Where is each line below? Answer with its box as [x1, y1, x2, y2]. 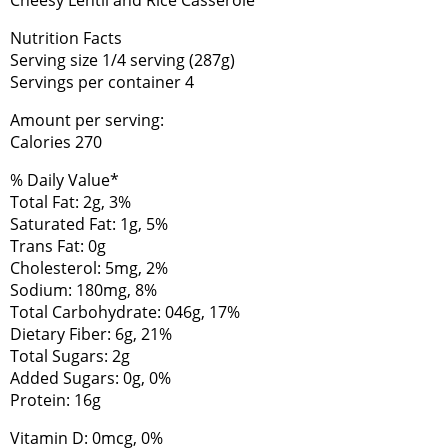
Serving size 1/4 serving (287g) [10, 48, 235, 71]
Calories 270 [10, 130, 102, 153]
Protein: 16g [10, 388, 101, 411]
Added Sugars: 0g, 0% [10, 366, 171, 389]
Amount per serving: [10, 108, 164, 131]
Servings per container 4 [10, 70, 194, 93]
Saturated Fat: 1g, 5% [10, 212, 168, 235]
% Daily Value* [10, 168, 119, 191]
